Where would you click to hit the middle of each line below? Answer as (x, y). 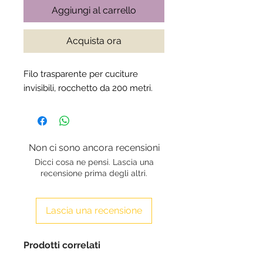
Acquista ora (94, 41)
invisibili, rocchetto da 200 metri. (88, 88)
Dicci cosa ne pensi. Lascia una (94, 162)
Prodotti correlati (62, 245)
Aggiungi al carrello (94, 10)
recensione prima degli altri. (94, 173)
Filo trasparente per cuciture (81, 74)
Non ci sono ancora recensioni (94, 147)
